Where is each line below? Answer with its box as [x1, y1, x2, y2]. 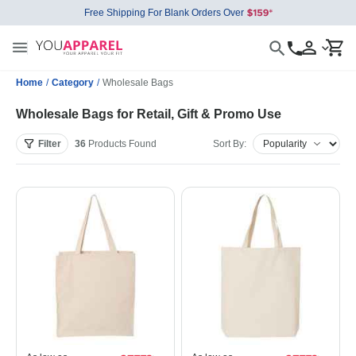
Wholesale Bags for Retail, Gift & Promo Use [16, 107, 281, 121]
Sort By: [213, 138, 246, 149]
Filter [38, 138, 61, 149]
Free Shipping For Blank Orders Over [83, 7, 244, 18]
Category [52, 77, 94, 88]
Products [86, 138, 129, 149]
